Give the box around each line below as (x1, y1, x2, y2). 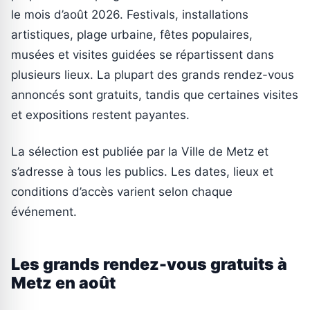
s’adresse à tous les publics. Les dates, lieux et (11, 165, 273, 179)
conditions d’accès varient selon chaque (11, 185, 232, 199)
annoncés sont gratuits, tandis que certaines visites (11, 88, 298, 102)
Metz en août (11, 273, 116, 293)
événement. (11, 205, 77, 219)
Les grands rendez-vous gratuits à (11, 255, 287, 275)
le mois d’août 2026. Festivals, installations (11, 8, 248, 22)
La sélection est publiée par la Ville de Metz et (11, 145, 268, 159)
